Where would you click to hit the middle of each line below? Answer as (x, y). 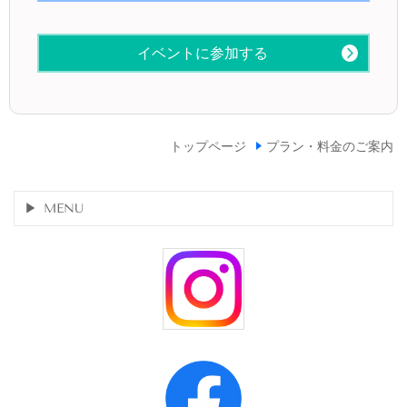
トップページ (208, 146)
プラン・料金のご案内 (330, 146)
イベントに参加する (195, 54)
